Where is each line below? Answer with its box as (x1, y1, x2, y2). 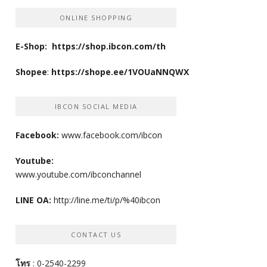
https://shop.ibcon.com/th (52, 41, 166, 52)
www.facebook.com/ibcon (61, 129, 162, 141)
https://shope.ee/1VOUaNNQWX (51, 66, 189, 78)
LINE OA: (15, 194, 51, 206)
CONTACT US (71, 230, 121, 240)
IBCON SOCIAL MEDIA (54, 102, 138, 111)
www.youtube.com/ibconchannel (15, 169, 141, 181)
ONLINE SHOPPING (59, 13, 133, 23)
